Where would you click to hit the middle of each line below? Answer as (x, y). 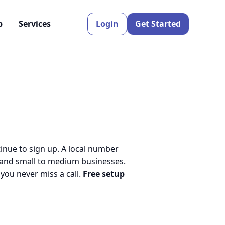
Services (35, 24)
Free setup (104, 174)
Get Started (158, 24)
